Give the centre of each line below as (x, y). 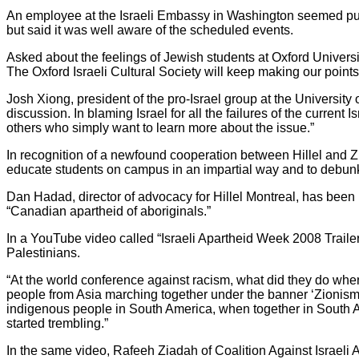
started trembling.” (57, 323)
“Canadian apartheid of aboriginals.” (109, 211)
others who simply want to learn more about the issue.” (160, 127)
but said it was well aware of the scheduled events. (150, 30)
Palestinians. (43, 252)
